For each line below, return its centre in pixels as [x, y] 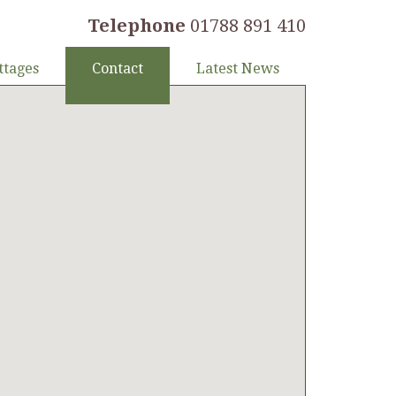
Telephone [137, 26]
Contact [118, 69]
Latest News [238, 69]
